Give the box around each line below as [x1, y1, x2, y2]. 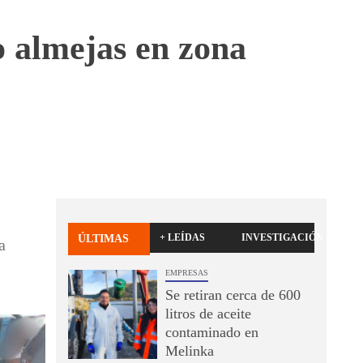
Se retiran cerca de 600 [164, 287, 301, 303]
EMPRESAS [164, 268, 208, 277]
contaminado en [164, 324, 258, 340]
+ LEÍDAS [160, 232, 206, 243]
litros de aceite [164, 305, 251, 322]
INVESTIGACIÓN [241, 232, 324, 243]
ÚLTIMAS [77, 233, 129, 245]
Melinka [164, 343, 214, 359]
